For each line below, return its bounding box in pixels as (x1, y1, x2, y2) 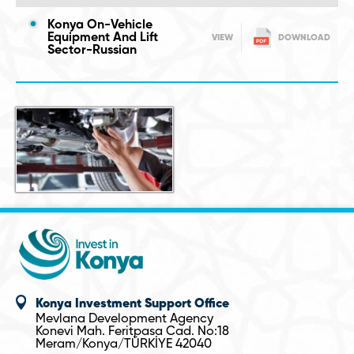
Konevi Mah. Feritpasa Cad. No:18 (36, 326, 229, 338)
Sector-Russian (47, 44, 137, 57)
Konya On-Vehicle (47, 19, 153, 32)
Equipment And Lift (47, 32, 158, 44)
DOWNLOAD (278, 32, 330, 43)
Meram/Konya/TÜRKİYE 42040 (36, 338, 212, 351)
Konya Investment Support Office (36, 297, 229, 311)
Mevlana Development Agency (36, 313, 213, 326)
